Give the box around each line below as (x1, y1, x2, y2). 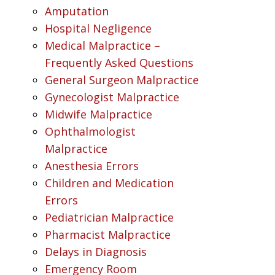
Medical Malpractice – (44, 38, 160, 53)
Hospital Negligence (44, 21, 152, 36)
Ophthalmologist (44, 124, 136, 139)
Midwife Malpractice (44, 107, 152, 122)
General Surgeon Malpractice (44, 72, 199, 87)
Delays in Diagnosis (44, 244, 147, 259)
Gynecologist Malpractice (44, 90, 179, 104)
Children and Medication (44, 176, 174, 190)
